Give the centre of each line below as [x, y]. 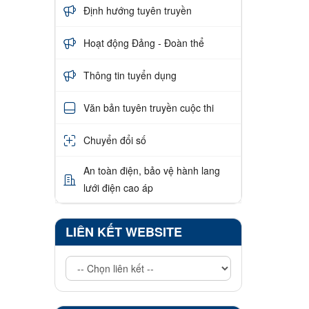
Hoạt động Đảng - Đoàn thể [143, 42]
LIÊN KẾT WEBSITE [123, 232]
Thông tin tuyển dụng [130, 75]
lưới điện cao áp [118, 188]
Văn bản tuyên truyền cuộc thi [148, 107]
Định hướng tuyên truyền [137, 10]
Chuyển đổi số [114, 140]
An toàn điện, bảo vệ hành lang [151, 171]
